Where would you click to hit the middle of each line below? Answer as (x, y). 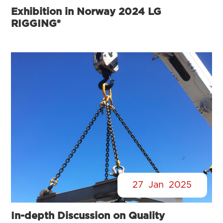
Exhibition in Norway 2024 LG (86, 12)
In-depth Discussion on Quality (88, 216)
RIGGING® (36, 24)
